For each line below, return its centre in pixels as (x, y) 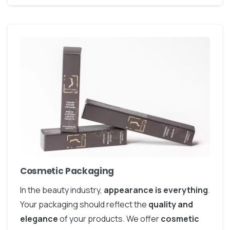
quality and (171, 205)
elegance (39, 219)
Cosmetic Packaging (67, 171)
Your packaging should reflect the (84, 205)
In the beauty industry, (62, 190)
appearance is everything (156, 190)
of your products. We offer (109, 219)
